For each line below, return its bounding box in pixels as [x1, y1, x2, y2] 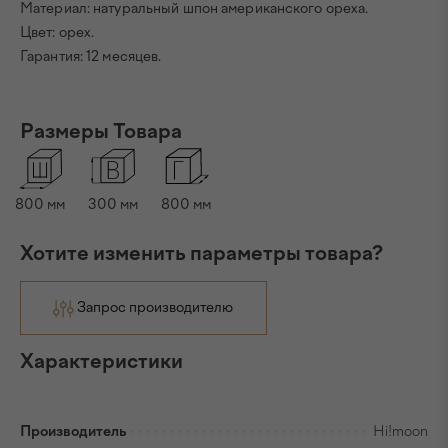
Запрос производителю [77, 299, 234, 317]
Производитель [20, 422, 126, 440]
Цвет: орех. [20, 24, 95, 41]
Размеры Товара [20, 119, 182, 143]
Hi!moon [373, 422, 428, 440]
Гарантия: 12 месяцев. [20, 48, 162, 65]
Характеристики [20, 348, 183, 373]
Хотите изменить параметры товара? [20, 241, 383, 265]
